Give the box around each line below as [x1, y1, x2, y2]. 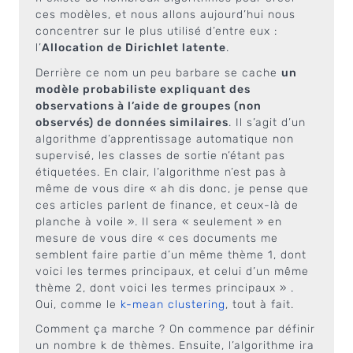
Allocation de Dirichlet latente [42, 41, 226, 54]
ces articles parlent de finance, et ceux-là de [35, 198, 299, 212]
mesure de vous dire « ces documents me [35, 231, 278, 245]
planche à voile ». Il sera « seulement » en [35, 214, 282, 229]
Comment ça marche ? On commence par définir [35, 322, 315, 336]
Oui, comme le [35, 297, 121, 311]
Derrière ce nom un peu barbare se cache [35, 65, 281, 80]
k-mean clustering [121, 297, 225, 311]
